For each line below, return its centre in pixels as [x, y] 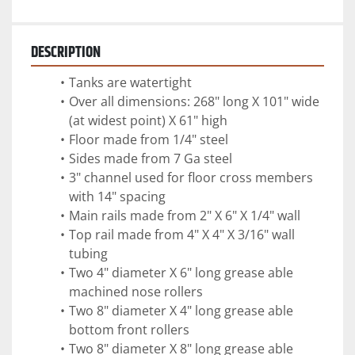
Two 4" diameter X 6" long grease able [181, 273]
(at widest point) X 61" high [148, 121]
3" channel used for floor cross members [191, 178]
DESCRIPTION [66, 53]
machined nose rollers [136, 292]
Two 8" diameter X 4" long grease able [181, 311]
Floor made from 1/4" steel [148, 140]
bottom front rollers [129, 330]
